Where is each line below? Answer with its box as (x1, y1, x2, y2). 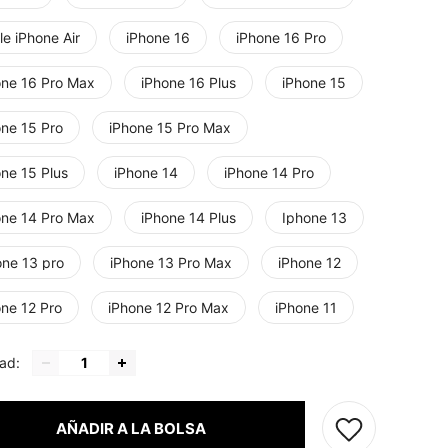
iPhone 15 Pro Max (109, 119, 231, 137)
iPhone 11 (275, 299, 337, 317)
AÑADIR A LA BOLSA (55, 418, 206, 438)
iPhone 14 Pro (224, 164, 314, 182)
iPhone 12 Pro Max (108, 299, 229, 317)
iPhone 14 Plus (141, 209, 236, 227)
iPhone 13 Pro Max (110, 254, 232, 272)
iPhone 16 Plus (141, 74, 236, 92)
